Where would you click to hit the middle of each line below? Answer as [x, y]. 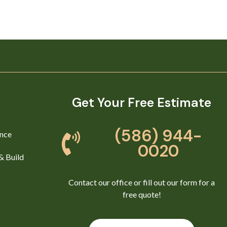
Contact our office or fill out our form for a [142, 182]
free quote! [142, 195]
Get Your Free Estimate [142, 103]
